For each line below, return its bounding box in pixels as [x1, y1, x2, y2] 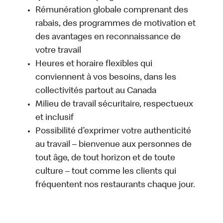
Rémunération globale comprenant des [35, 6, 189, 15]
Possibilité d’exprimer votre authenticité [35, 127, 192, 136]
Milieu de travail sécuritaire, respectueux [35, 100, 194, 110]
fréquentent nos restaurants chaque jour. [35, 181, 196, 190]
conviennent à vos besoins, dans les [35, 73, 177, 83]
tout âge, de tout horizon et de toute [35, 154, 176, 163]
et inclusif [35, 113, 74, 123]
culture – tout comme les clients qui [35, 167, 177, 177]
